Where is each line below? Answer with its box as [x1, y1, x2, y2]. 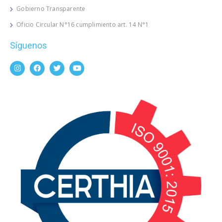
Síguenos [10, 40, 47, 51]
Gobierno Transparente [16, 4, 86, 13]
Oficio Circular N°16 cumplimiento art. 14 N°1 [16, 20, 149, 29]
